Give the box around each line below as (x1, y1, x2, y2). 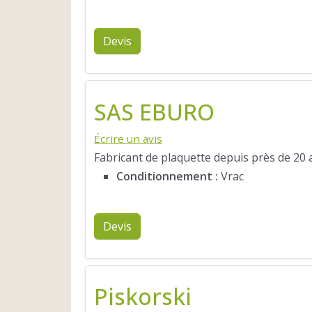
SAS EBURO (94, 97, 214, 127)
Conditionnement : (116, 169, 218, 185)
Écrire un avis (94, 132, 162, 146)
